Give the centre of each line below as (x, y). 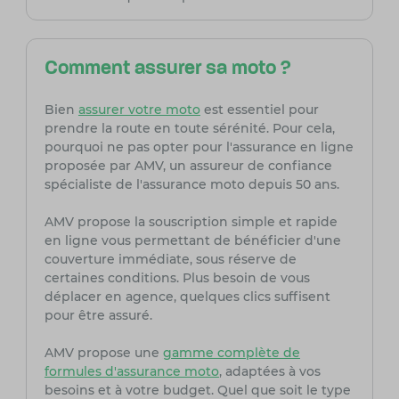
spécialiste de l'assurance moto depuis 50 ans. (191, 185)
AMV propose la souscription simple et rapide (191, 222)
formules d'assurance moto (131, 372)
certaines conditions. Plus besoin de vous (177, 278)
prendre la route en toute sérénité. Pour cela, (189, 129)
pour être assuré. (98, 316)
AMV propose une (103, 353)
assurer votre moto (139, 110)
